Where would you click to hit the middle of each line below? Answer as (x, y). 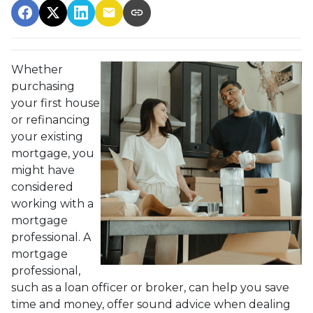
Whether (37, 69)
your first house (56, 103)
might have (43, 170)
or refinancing (51, 119)
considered (42, 187)
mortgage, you (53, 153)
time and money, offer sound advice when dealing (151, 304)
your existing (47, 136)
